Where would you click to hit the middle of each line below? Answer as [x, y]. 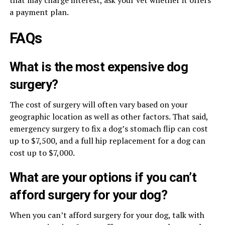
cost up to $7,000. [42, 153]
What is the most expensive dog [99, 67]
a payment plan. [39, 12]
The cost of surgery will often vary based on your [98, 104]
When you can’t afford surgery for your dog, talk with [107, 215]
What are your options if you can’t [103, 177]
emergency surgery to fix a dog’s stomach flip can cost [108, 129]
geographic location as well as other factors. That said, [108, 117]
